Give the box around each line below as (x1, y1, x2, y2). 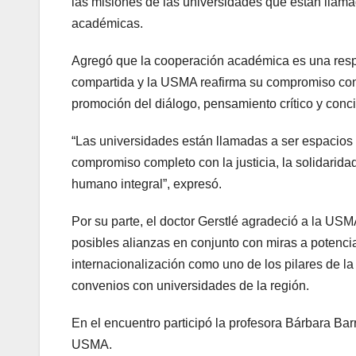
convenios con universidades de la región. (72, 278, 309, 292)
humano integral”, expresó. (72, 176, 222, 191)
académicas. (72, 16, 143, 30)
